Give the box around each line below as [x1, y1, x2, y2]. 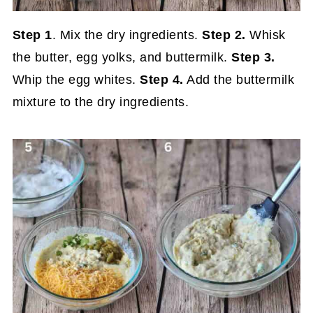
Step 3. [231, 50, 275, 64]
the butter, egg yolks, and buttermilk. [12, 50, 232, 64]
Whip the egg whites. [12, 72, 140, 87]
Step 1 [12, 27, 52, 42]
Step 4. [140, 72, 184, 87]
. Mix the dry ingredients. [52, 27, 203, 42]
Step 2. [202, 27, 246, 42]
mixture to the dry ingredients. [12, 94, 189, 109]
